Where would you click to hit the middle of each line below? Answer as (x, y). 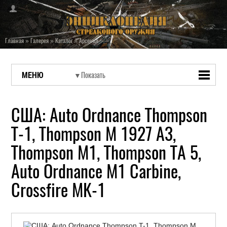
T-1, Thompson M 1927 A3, (94, 134)
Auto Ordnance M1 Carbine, (96, 171)
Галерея (40, 41)
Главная (14, 41)
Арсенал (89, 41)
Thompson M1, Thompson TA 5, (106, 153)
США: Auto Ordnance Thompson (109, 115)
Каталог (64, 41)
